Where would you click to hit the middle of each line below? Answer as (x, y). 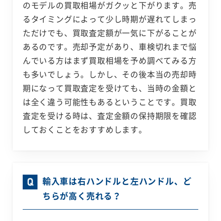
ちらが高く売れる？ (82, 196)
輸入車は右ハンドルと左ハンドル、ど (117, 181)
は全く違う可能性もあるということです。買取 (110, 102)
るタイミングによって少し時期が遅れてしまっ (110, 19)
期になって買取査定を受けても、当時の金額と (110, 88)
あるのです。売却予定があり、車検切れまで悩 (110, 47)
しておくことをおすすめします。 (85, 129)
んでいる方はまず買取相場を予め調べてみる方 (110, 60)
